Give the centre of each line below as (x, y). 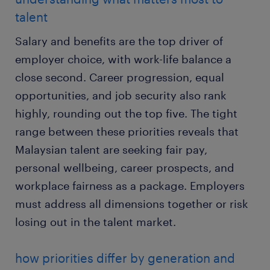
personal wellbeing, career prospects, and (125, 168)
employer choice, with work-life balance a (123, 59)
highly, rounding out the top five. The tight (126, 114)
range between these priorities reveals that (127, 132)
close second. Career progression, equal (120, 77)
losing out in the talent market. (96, 222)
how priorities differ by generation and (125, 258)
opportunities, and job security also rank (121, 96)
